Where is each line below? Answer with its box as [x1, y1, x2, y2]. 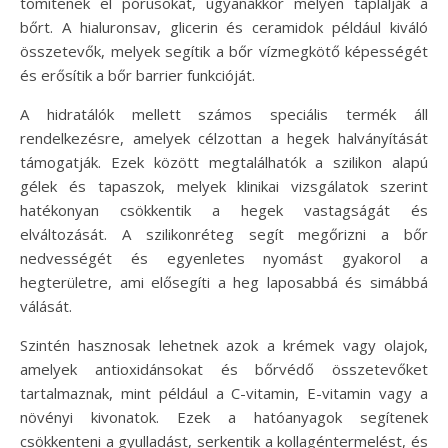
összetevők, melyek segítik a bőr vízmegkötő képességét [20, 41, 428, 62]
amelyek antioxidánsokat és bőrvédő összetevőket [20, 359, 428, 380]
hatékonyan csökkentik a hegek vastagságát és [20, 200, 428, 221]
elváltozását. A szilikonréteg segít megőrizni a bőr [20, 224, 428, 245]
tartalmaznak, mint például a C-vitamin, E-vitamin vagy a [20, 383, 428, 404]
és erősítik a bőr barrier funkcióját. [20, 65, 255, 86]
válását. [20, 296, 72, 317]
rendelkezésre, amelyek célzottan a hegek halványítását [20, 128, 428, 149]
